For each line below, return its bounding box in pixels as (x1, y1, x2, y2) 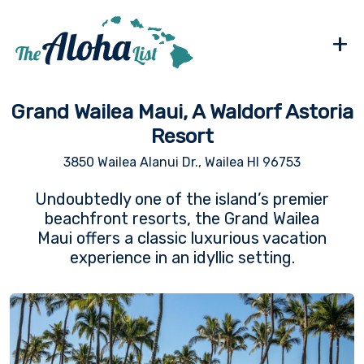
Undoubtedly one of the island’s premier (35, 189, 329, 209)
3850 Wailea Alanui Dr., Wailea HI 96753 (63, 154, 301, 170)
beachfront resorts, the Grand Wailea (45, 209, 319, 228)
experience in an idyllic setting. (69, 248, 295, 267)
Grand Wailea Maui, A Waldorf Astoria (11, 99, 353, 123)
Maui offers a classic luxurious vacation (37, 228, 327, 248)
